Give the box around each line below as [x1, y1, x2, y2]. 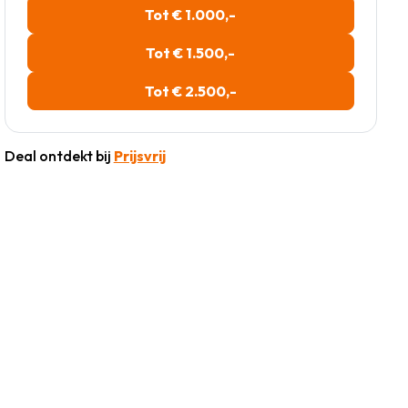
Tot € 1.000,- [145, 5, 237, 25]
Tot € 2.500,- [144, 82, 237, 101]
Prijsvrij [113, 147, 166, 166]
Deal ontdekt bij [4, 147, 114, 166]
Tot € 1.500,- [146, 44, 236, 63]
